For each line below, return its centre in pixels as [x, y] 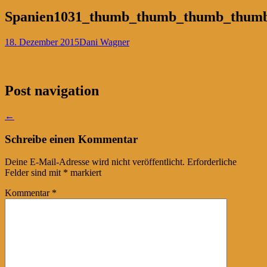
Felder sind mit [34, 173]
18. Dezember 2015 [42, 42]
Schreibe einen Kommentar [71, 139]
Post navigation [52, 91]
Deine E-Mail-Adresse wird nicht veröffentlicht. [95, 162]
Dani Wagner [104, 42]
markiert [85, 173]
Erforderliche [212, 162]
